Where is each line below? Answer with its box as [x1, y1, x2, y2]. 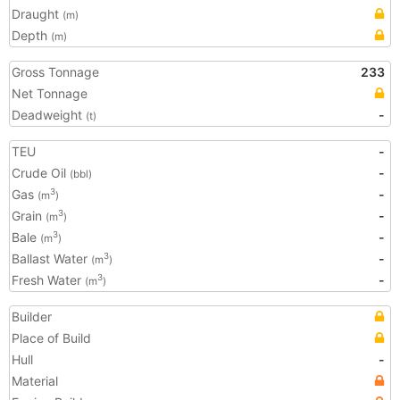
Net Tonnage [12, 86, 87, 101]
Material [12, 373, 58, 388]
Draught [12, 6, 62, 21]
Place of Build [12, 330, 91, 346]
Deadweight [12, 107, 86, 122]
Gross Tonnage [12, 64, 99, 79]
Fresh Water [12, 272, 85, 287]
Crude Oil [12, 165, 70, 180]
